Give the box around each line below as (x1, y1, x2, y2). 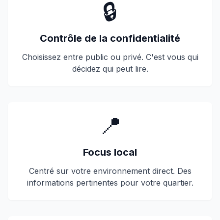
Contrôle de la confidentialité (40, 32, 180, 44)
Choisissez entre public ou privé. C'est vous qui (22, 52, 198, 62)
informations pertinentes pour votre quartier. (27, 178, 193, 188)
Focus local (83, 146, 137, 158)
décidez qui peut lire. (72, 64, 148, 74)
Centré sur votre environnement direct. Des (28, 166, 192, 176)
